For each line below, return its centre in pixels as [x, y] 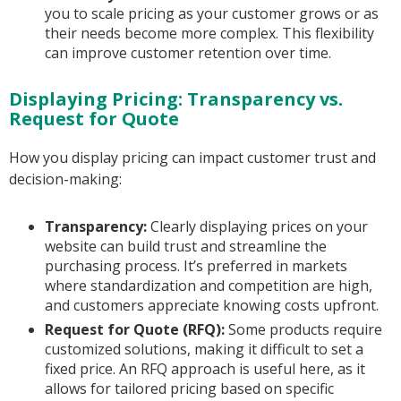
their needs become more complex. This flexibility [209, 34]
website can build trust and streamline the [186, 247]
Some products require [303, 330]
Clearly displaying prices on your [257, 227]
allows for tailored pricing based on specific [189, 389]
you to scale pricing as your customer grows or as [212, 14]
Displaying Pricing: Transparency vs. [176, 99]
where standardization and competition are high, [209, 286]
